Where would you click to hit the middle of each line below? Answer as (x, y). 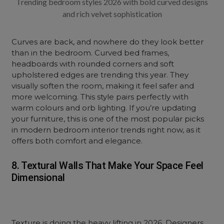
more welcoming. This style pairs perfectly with (100, 97)
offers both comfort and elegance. (77, 141)
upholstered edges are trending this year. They (100, 75)
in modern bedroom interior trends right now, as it (106, 130)
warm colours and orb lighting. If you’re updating (104, 108)
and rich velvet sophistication (112, 14)
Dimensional (38, 177)
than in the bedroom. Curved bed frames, (90, 53)
